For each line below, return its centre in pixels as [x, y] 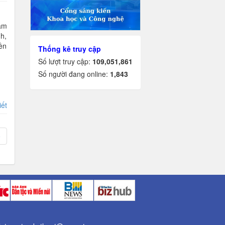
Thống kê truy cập [69, 49]
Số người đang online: [74, 74]
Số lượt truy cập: [65, 62]
